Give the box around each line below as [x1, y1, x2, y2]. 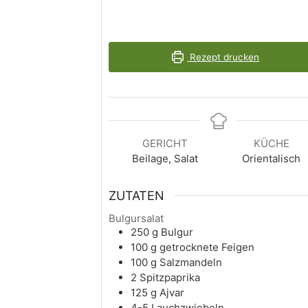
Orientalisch [242, 151, 301, 165]
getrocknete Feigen [159, 241, 254, 254]
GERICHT [142, 136, 188, 150]
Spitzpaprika [140, 271, 200, 285]
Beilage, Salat [132, 151, 199, 165]
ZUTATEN [109, 188, 164, 203]
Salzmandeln [159, 256, 222, 269]
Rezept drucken [187, 51, 260, 63]
